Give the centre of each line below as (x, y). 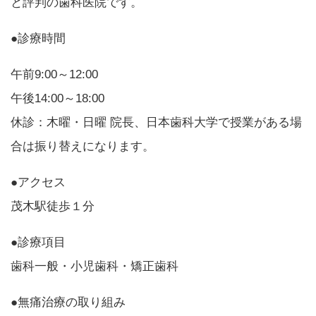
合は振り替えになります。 (83, 146)
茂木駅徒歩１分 (53, 206)
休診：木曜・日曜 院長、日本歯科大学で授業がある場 (156, 122)
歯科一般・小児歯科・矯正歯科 (95, 266)
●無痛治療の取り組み (68, 302)
